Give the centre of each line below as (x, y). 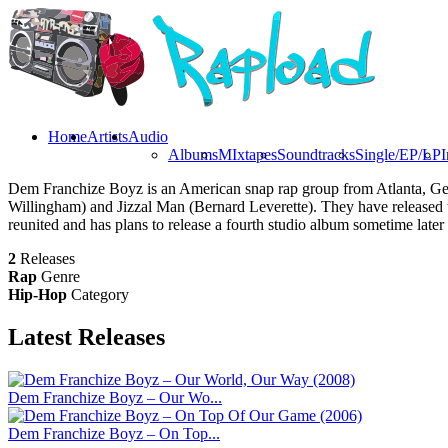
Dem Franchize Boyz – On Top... (114, 433)
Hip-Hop (37, 294)
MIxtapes (247, 154)
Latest (43, 336)
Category (100, 294)
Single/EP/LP (398, 154)
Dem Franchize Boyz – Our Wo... (115, 397)
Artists (107, 136)
